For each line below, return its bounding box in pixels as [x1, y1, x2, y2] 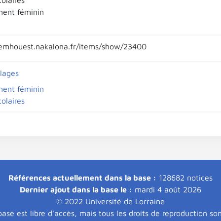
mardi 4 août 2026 [132, 185, 201, 194]
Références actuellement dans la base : [8, 173, 156, 182]
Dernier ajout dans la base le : [20, 185, 132, 194]
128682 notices [156, 173, 213, 182]
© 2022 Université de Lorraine [56, 197, 165, 206]
